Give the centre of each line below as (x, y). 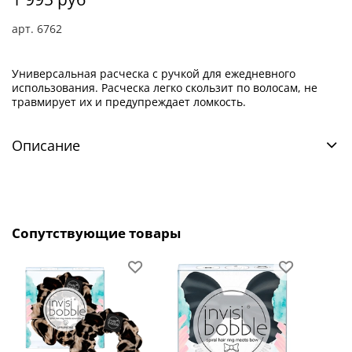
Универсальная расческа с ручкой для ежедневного (154, 73)
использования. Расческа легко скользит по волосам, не (165, 87)
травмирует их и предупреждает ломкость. (129, 101)
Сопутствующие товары (96, 233)
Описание (46, 145)
